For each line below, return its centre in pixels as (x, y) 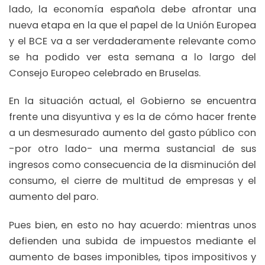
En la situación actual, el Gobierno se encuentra (132, 101)
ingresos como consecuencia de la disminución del (132, 165)
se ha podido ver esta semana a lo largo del (132, 57)
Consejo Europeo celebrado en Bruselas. (105, 73)
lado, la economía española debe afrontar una (132, 9)
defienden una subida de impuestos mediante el (132, 241)
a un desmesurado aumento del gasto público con (132, 133)
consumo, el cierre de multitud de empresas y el (132, 181)
